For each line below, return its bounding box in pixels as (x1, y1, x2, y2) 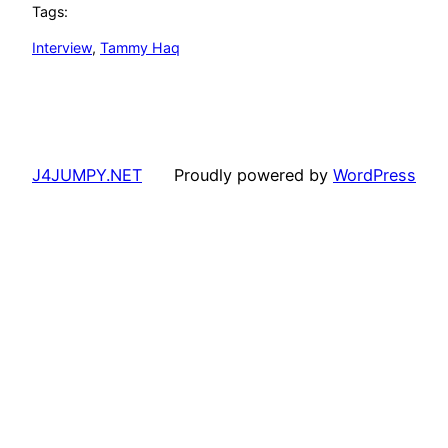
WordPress (333, 164, 416, 185)
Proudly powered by (174, 164, 333, 185)
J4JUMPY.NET (32, 164, 142, 185)
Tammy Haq (100, 39, 180, 57)
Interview (32, 39, 92, 57)
